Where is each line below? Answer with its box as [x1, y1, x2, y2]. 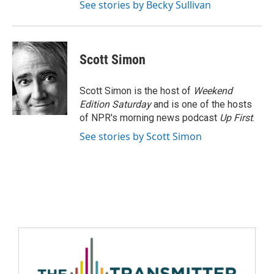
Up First [220, 112, 253, 124]
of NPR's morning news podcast [80, 112, 220, 124]
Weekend [193, 85, 232, 97]
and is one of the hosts [151, 98, 252, 110]
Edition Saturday [80, 98, 151, 110]
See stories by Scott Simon [80, 130, 202, 143]
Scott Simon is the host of [80, 85, 193, 97]
